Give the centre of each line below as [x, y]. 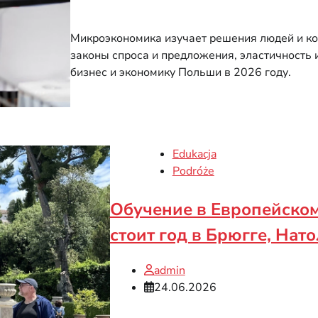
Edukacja [194, 154]
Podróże [193, 171]
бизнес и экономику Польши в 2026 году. [180, 73]
